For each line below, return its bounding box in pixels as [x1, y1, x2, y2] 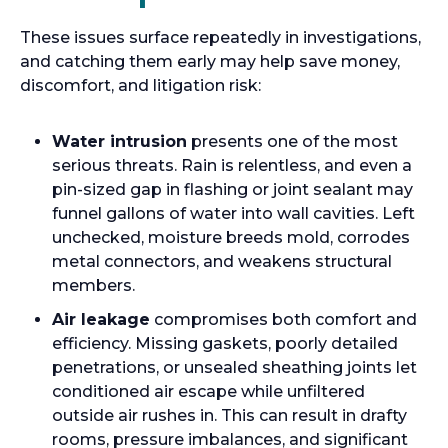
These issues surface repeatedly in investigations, [20, 28, 421, 47]
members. [52, 276, 135, 295]
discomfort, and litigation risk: [20, 76, 261, 95]
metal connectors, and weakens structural [52, 252, 392, 271]
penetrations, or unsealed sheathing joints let [52, 358, 417, 377]
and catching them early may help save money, [20, 52, 400, 71]
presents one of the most [187, 132, 398, 151]
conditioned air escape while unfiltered [52, 382, 365, 401]
